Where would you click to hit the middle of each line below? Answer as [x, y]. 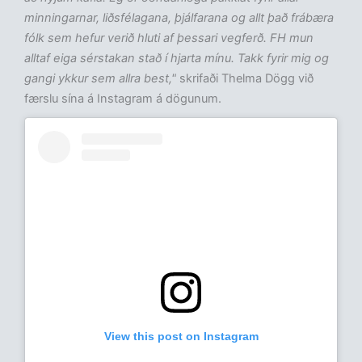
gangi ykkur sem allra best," [102, 79]
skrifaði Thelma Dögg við [246, 79]
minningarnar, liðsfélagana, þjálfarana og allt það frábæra [179, 18]
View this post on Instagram [181, 336]
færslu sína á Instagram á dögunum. [123, 99]
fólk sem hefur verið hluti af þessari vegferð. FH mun [169, 38]
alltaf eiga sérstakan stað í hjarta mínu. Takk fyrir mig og [177, 59]
